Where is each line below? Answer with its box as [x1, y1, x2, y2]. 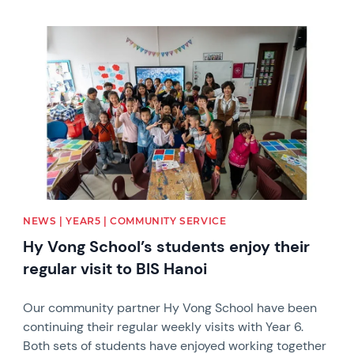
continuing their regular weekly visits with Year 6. [23, 318, 304, 335]
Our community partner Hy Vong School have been [23, 299, 318, 316]
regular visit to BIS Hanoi [23, 258, 208, 279]
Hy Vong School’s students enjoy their [23, 235, 311, 257]
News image [22, 24, 93, 42]
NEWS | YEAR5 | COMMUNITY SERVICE [23, 214, 227, 227]
